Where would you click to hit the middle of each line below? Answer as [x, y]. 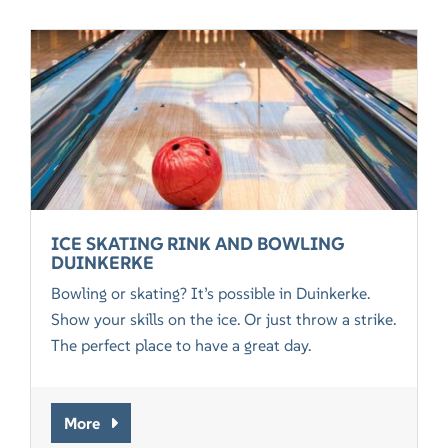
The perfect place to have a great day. [183, 344]
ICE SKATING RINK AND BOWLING [198, 243]
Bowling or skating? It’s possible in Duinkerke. [211, 292]
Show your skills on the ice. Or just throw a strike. [224, 318]
